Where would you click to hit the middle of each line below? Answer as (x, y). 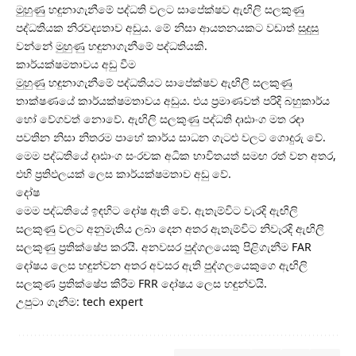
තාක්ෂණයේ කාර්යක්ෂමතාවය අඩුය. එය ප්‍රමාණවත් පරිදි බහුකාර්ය (173, 101)
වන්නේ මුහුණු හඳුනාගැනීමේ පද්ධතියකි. (112, 46)
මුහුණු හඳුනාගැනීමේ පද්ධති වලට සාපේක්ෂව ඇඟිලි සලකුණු (160, 10)
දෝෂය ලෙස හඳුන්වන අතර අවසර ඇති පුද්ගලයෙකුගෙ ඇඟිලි (162, 265)
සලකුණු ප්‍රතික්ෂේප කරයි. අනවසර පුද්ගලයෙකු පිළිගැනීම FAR (164, 247)
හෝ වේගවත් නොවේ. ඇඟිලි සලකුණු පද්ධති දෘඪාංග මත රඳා (160, 119)
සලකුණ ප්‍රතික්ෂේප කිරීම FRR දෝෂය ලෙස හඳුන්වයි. (141, 284)
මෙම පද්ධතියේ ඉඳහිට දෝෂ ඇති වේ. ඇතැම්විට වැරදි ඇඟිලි (157, 211)
